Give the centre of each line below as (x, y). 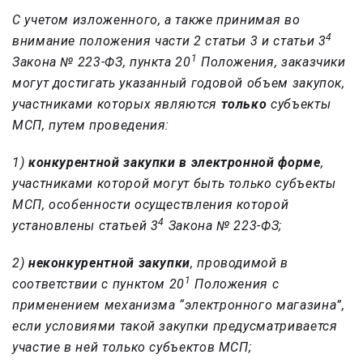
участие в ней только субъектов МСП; (132, 348)
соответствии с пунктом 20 (98, 284)
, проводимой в (239, 263)
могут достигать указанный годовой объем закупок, (179, 83)
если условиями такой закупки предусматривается (175, 327)
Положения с (235, 284)
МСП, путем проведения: (91, 126)
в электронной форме (250, 163)
